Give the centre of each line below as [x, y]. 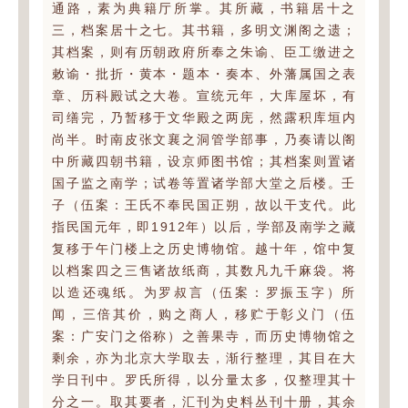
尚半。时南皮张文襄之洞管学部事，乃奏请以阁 [204, 140]
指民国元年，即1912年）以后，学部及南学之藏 [204, 227]
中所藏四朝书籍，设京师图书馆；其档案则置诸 [204, 162]
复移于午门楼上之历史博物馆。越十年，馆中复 [204, 249]
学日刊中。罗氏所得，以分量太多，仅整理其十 [204, 380]
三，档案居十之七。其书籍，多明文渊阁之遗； [204, 31]
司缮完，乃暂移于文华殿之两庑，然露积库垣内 [204, 118]
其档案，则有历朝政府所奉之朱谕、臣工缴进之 [204, 52]
